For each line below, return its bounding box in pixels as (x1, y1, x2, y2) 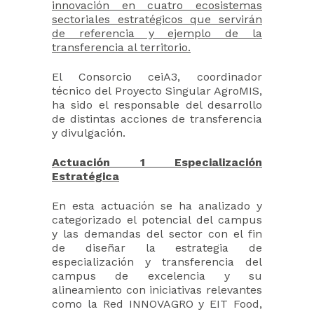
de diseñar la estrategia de (52, 241, 262, 255)
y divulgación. (52, 126, 125, 140)
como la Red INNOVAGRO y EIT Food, (52, 297, 262, 311)
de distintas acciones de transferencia (52, 112, 262, 126)
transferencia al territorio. (52, 41, 191, 55)
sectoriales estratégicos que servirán (52, 13, 262, 27)
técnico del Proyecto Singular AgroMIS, (52, 84, 262, 98)
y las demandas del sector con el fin (52, 227, 262, 241)
